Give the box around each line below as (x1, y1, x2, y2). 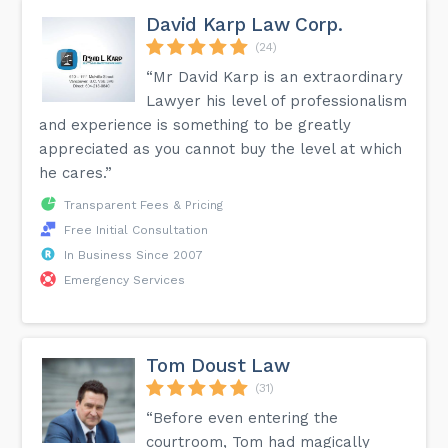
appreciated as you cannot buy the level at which (39, 139, 403, 158)
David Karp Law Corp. (146, 12, 343, 36)
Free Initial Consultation (64, 222, 209, 237)
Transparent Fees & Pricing (64, 197, 224, 212)
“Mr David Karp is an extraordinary (146, 67, 404, 86)
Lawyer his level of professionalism (146, 91, 408, 110)
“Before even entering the (146, 408, 339, 427)
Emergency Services (64, 272, 186, 287)
